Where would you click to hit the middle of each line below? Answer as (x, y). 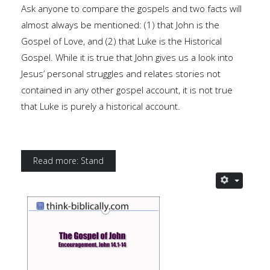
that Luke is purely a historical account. (101, 106)
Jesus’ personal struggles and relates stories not (121, 74)
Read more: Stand (68, 161)
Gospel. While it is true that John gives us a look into (127, 57)
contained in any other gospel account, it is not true (127, 90)
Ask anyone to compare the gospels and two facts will (131, 8)
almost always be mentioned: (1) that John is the (120, 25)
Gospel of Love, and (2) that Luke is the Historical (121, 41)
